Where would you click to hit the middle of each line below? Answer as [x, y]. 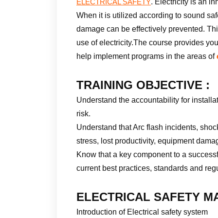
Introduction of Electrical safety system [142, 212]
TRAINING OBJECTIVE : [143, 85]
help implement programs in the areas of [146, 56]
